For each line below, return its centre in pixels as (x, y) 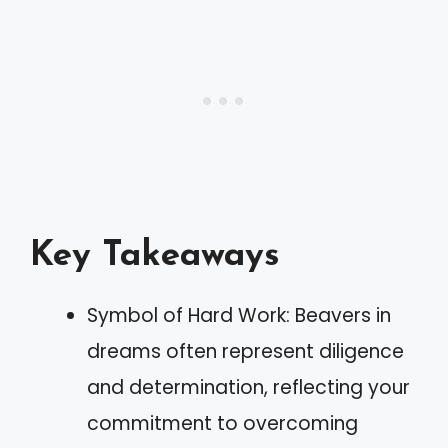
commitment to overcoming (222, 423)
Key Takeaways (155, 256)
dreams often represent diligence (245, 351)
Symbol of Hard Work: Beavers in (239, 315)
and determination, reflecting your (248, 387)
